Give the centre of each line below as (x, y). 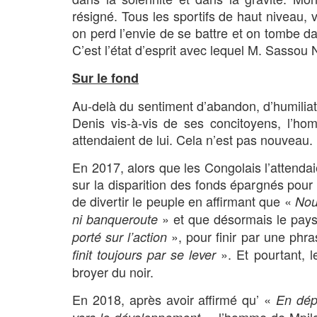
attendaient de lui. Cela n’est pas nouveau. (192, 139)
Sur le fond (105, 77)
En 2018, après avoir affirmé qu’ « (174, 299)
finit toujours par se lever (144, 254)
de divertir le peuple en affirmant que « (184, 201)
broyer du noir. (113, 271)
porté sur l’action (120, 236)
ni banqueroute (115, 219)
